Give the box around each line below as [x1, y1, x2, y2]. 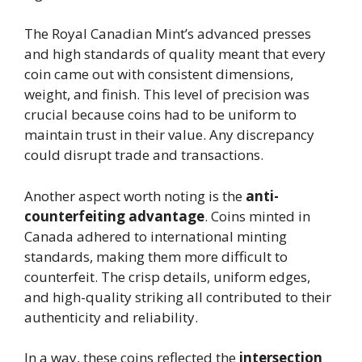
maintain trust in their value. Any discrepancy [24, 125, 314, 144]
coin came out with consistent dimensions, [24, 65, 293, 83]
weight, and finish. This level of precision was [24, 85, 309, 103]
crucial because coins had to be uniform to [24, 105, 297, 124]
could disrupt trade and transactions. [24, 145, 263, 164]
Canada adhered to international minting [24, 226, 287, 246]
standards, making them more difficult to [24, 246, 288, 266]
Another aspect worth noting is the [24, 186, 246, 205]
